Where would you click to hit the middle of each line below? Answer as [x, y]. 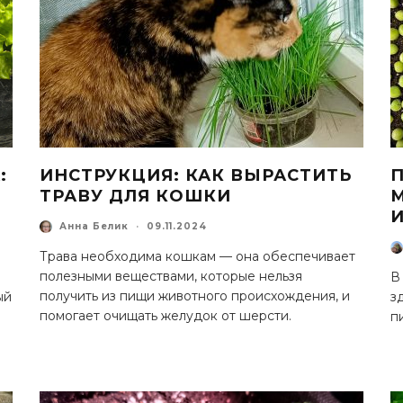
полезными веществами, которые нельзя [171, 276]
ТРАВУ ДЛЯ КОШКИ [135, 196]
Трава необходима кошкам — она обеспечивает [197, 256]
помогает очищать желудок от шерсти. [166, 315]
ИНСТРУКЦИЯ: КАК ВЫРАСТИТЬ [196, 175]
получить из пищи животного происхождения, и [195, 296]
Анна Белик [94, 227]
